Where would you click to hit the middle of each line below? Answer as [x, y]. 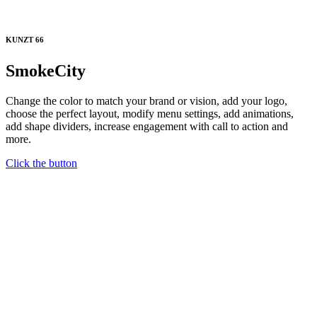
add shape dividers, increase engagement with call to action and [147, 127]
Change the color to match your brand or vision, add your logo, [146, 101]
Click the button [41, 163]
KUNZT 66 [25, 40]
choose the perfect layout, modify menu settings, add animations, [150, 114]
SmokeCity [46, 71]
